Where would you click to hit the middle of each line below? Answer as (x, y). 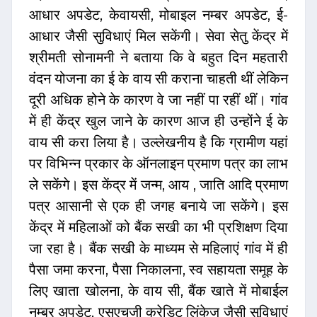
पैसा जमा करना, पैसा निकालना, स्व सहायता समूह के (158, 270)
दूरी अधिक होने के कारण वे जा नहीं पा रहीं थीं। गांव (158, 100)
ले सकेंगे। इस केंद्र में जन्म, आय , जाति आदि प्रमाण (158, 185)
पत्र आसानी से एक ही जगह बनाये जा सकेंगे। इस (158, 206)
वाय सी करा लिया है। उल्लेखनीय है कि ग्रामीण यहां (158, 143)
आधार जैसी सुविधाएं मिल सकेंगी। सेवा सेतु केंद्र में (158, 36)
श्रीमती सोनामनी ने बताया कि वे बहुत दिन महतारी (158, 58)
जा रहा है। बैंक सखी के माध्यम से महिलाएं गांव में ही (158, 249)
